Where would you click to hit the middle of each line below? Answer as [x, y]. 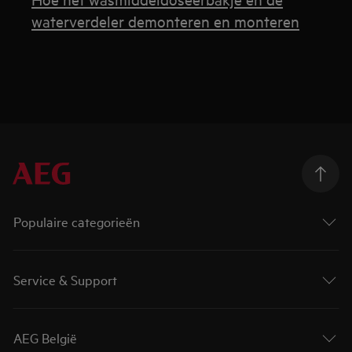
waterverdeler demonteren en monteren [166, 21]
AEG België [46, 337]
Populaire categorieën [77, 221]
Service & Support [66, 279]
